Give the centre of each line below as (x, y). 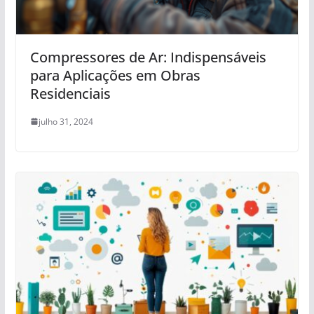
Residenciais (70, 93)
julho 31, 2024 (66, 121)
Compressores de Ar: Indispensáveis (148, 57)
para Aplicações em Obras (115, 75)
